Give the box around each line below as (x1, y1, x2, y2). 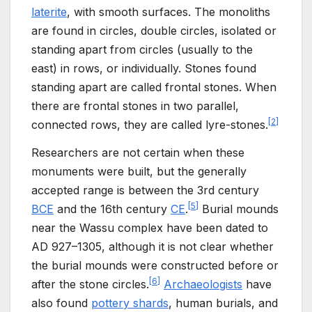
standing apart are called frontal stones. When (31, 80, 276, 95)
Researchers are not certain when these (31, 146, 244, 160)
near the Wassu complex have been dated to (31, 221, 268, 235)
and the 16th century (54, 202, 171, 217)
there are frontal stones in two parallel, (31, 99, 239, 114)
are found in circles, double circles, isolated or (31, 24, 276, 38)
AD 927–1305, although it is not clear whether (31, 240, 274, 254)
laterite (31, 5, 67, 19)
